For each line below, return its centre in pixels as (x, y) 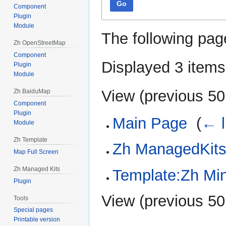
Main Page (150, 123)
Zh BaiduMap (32, 92)
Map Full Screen (36, 152)
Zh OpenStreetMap (40, 43)
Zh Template (31, 139)
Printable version (37, 220)
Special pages (34, 210)
